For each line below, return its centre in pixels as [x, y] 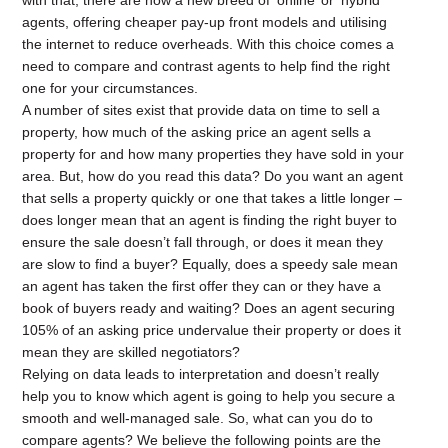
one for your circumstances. [110, 88]
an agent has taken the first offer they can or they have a [202, 286]
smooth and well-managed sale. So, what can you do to [198, 418]
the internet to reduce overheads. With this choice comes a [208, 44]
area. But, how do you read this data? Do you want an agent [213, 176]
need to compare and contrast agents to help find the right [206, 66]
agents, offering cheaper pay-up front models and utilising [205, 22]
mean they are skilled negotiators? [131, 352]
